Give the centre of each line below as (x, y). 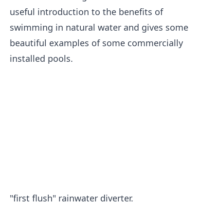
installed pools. (41, 58)
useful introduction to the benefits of (86, 12)
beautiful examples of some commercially (96, 43)
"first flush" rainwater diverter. (72, 198)
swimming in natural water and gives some (99, 27)
